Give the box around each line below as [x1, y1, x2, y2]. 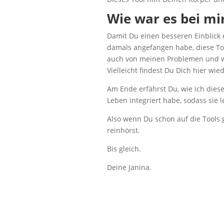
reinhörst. [106, 125, 140, 135]
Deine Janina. [106, 162, 151, 172]
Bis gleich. [106, 144, 141, 154]
